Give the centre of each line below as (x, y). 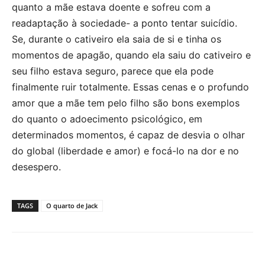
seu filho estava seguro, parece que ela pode (113, 71)
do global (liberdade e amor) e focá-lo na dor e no (125, 151)
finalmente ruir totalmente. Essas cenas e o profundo (130, 87)
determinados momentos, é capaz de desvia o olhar (128, 135)
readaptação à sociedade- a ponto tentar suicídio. (125, 23)
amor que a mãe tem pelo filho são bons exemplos (126, 103)
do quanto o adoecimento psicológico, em (107, 119)
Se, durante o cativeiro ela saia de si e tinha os (117, 39)
